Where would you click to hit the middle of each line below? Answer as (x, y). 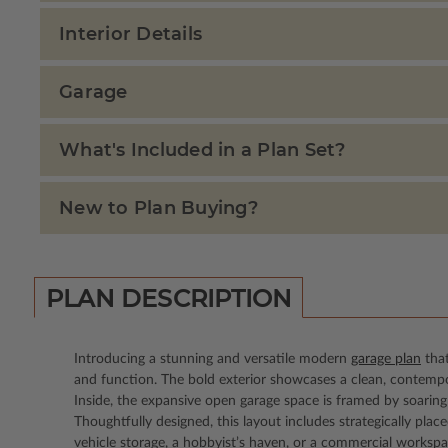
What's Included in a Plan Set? (202, 150)
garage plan (386, 358)
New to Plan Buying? (158, 208)
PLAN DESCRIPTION (168, 298)
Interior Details (130, 34)
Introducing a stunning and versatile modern (212, 358)
